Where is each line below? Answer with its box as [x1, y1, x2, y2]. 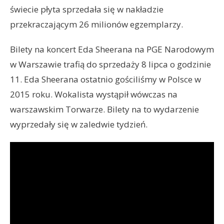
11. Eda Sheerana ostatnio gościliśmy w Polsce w [10, 73, 201, 85]
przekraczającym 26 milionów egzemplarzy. [10, 18, 183, 30]
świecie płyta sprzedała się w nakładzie [10, 3, 163, 15]
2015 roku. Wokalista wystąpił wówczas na [10, 88, 177, 100]
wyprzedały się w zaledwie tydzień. [10, 118, 147, 130]
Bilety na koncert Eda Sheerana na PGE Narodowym [10, 43, 214, 55]
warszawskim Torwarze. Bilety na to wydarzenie [10, 103, 199, 115]
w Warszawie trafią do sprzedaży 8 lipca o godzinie [10, 58, 211, 70]
